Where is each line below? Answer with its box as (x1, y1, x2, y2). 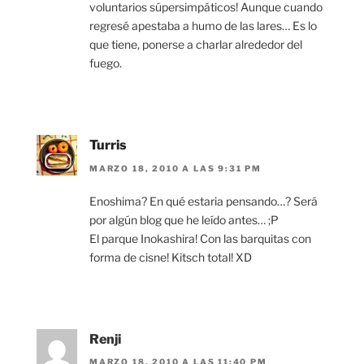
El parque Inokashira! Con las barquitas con (89, 231, 311, 245)
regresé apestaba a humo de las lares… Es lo (89, 19, 317, 33)
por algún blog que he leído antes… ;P (89, 212, 279, 227)
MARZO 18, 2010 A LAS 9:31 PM (89, 162, 262, 173)
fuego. (89, 56, 122, 71)
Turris (89, 137, 127, 154)
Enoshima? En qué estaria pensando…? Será (89, 193, 318, 208)
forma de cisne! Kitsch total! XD (89, 249, 252, 264)
